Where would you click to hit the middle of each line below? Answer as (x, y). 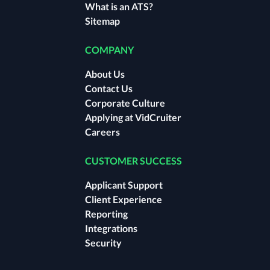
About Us (105, 74)
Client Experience (124, 199)
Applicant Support (124, 184)
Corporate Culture (125, 102)
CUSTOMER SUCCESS (133, 160)
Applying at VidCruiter (133, 117)
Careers (102, 131)
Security (103, 242)
